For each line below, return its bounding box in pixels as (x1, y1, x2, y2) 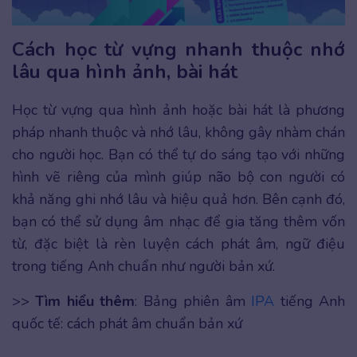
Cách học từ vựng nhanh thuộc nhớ (12, 36, 345, 62)
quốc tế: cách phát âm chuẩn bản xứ (12, 313, 242, 333)
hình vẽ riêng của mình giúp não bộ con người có (12, 167, 345, 186)
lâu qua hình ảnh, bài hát (12, 58, 237, 84)
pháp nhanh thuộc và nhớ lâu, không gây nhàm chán (12, 122, 345, 142)
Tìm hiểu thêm (35, 291, 135, 311)
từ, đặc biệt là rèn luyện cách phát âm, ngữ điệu (12, 233, 345, 253)
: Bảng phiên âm (135, 291, 252, 311)
